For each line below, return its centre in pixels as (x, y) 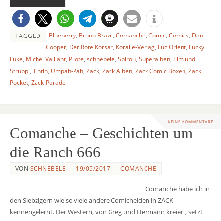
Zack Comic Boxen (160, 71)
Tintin (40, 71)
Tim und (184, 59)
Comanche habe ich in (177, 189)
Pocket (19, 83)
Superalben (154, 59)
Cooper (56, 47)
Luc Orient (172, 47)
